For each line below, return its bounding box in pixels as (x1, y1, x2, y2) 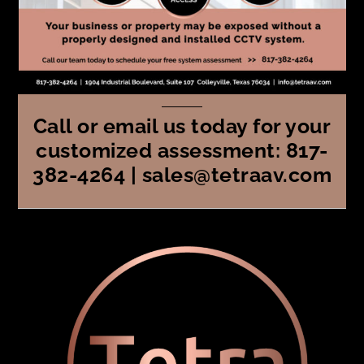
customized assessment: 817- (36, 137, 328, 162)
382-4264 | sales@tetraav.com (32, 162, 331, 187)
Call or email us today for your (32, 113, 331, 138)
